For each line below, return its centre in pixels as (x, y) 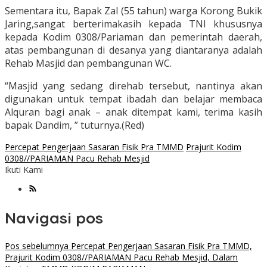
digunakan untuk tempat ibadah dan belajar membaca (133, 99)
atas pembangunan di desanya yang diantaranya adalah (133, 50)
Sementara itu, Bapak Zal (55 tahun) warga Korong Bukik (133, 11)
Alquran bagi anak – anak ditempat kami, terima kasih (133, 112)
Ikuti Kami (24, 170)
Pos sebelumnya (37, 246)
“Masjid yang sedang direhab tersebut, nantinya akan (133, 86)
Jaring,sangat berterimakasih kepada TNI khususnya (133, 24)
